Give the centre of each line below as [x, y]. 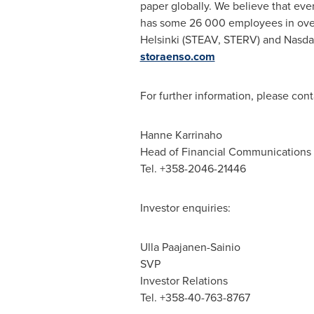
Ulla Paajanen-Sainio [190, 247]
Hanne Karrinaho [181, 135]
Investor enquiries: [185, 208]
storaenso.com [177, 56]
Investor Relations [184, 281]
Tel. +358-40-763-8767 [195, 298]
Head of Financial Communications [225, 152]
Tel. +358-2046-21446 [193, 169]
